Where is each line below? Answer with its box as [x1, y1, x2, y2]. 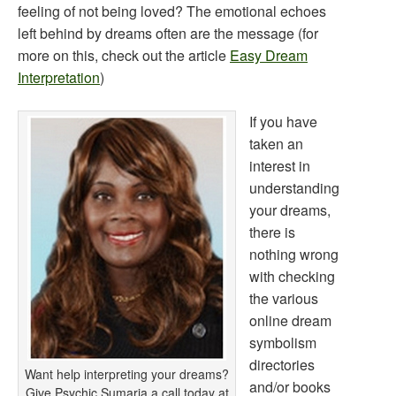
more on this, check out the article [18, 45, 230, 65]
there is [249, 222, 295, 242]
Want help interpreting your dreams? [25, 365, 229, 383]
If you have [249, 111, 317, 132]
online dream [249, 310, 331, 331]
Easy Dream [230, 45, 308, 65]
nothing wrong [249, 244, 339, 264]
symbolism [249, 332, 316, 353]
